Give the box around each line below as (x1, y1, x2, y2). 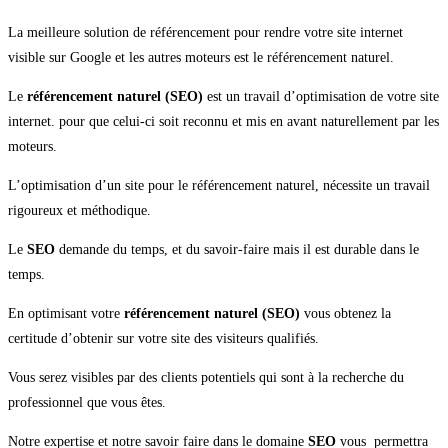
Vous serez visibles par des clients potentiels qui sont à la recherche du (8, 370, 404, 386)
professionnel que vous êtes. (8, 395, 166, 411)
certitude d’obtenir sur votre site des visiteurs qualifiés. (8, 331, 319, 347)
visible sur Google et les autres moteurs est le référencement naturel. (8, 50, 394, 66)
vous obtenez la (300, 306, 391, 322)
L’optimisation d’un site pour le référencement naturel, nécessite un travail (8, 178, 430, 194)
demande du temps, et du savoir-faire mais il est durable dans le (55, 242, 419, 258)
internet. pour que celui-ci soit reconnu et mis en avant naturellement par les (8, 114, 439, 130)
